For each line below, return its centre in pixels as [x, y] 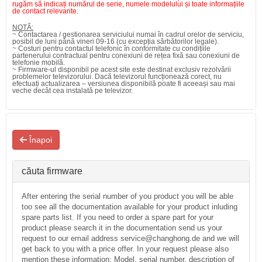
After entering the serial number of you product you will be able [127, 196]
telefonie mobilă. [39, 63]
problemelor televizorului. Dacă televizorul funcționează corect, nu [117, 77]
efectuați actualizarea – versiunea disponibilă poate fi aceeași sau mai [124, 84]
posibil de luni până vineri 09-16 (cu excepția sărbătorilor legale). [116, 42]
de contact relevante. [45, 11]
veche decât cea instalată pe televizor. [73, 91]
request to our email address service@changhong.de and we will [130, 238]
